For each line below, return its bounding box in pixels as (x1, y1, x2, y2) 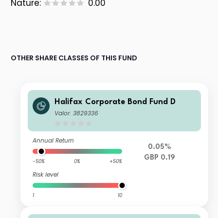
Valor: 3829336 (54, 109, 99, 118)
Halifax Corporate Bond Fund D (54, 98, 176, 107)
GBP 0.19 (144, 154, 175, 162)
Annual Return (33, 136, 74, 145)
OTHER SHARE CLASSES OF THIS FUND (11, 53, 138, 63)
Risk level (33, 170, 59, 179)
